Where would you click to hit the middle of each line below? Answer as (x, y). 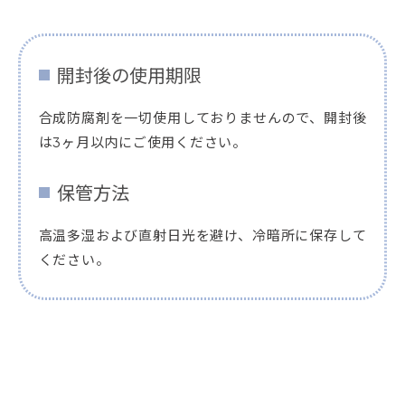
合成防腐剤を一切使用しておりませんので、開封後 (202, 117)
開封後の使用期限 (129, 74)
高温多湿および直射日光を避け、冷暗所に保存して (202, 234)
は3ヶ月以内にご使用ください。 (142, 141)
